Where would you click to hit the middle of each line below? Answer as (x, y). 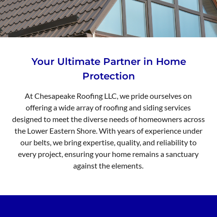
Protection (108, 76)
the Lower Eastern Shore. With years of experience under (108, 130)
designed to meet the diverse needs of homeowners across (108, 119)
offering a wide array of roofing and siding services (108, 107)
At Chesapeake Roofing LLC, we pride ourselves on (108, 95)
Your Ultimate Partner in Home (108, 61)
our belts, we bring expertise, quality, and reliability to (108, 142)
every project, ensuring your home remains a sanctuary (108, 154)
